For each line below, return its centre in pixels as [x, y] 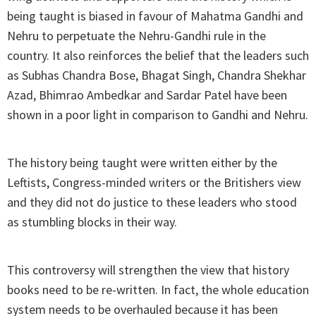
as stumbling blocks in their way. [92, 222]
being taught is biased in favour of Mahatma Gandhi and [155, 16]
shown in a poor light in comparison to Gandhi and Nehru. [158, 115]
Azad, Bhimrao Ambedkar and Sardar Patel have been [147, 95]
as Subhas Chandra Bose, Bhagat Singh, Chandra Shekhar [157, 75]
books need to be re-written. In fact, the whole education [158, 290]
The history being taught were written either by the [142, 163]
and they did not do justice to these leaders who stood [152, 202]
